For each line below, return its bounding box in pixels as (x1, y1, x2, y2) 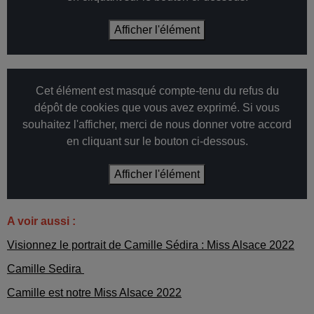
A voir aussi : (7, 215, 78, 228)
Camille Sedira (7, 263, 84, 275)
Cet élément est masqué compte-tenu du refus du (35, 85, 279, 97)
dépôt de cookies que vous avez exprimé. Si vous (34, 102, 280, 114)
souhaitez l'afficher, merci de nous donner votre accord (22, 118, 292, 131)
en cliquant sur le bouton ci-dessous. (66, 135, 248, 148)
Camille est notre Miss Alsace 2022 (7, 287, 182, 299)
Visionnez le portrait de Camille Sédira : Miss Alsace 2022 (7, 239, 294, 252)
